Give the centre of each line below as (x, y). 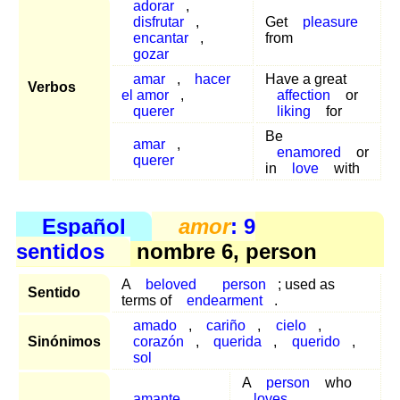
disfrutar (158, 21)
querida (238, 342)
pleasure (330, 21)
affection (303, 95)
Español (84, 227)
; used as (307, 285)
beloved (171, 285)
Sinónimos (64, 342)
